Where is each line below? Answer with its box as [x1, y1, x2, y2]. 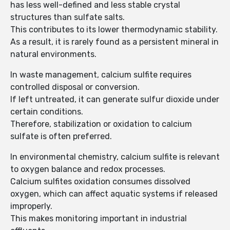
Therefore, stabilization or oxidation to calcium [10, 119, 192, 129]
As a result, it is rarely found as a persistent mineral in [10, 37, 219, 47]
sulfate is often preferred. [10, 131, 112, 142]
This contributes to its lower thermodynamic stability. [10, 25, 218, 35]
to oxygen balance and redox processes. [10, 164, 165, 175]
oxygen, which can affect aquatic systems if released [10, 189, 218, 199]
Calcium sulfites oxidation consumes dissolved [10, 177, 190, 187]
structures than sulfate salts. [10, 12, 125, 23]
